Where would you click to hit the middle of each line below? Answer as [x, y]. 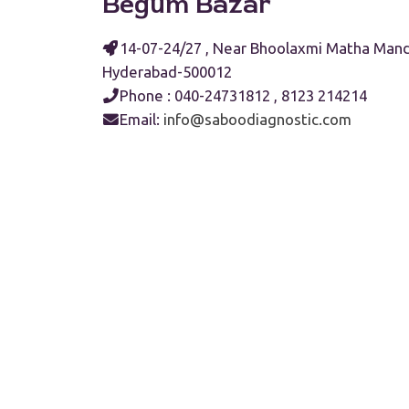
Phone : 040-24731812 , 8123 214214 [243, 96]
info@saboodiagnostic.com [257, 120]
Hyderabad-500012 [167, 72]
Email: [142, 120]
